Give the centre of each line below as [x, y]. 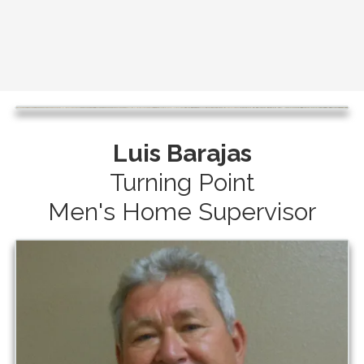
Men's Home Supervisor [182, 211]
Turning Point [182, 182]
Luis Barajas [182, 153]
